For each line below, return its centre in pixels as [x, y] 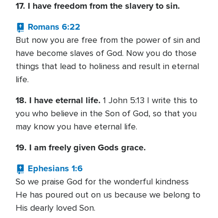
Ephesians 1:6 [55, 168]
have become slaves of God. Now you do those [106, 53]
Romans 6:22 [54, 27]
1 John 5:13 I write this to [149, 100]
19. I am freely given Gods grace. [81, 147]
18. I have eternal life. [58, 100]
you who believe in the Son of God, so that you [106, 113]
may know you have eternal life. [76, 127]
